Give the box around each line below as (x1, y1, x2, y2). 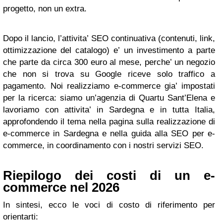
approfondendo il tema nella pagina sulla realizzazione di (3, 117, 215, 126)
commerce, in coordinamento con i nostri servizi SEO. (3, 141, 204, 150)
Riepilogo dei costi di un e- (3, 168, 215, 182)
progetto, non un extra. (3, 4, 87, 13)
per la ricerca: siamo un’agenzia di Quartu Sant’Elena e (3, 93, 215, 103)
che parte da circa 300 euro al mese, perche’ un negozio (3, 57, 215, 67)
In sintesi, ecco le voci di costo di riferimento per (3, 200, 215, 210)
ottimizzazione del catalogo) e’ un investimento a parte (3, 46, 215, 55)
